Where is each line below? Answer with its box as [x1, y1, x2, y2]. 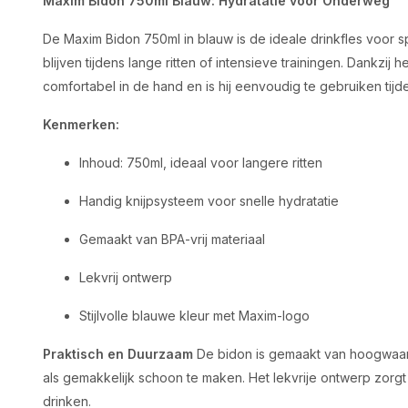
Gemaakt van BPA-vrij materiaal [79, 231, 265, 247]
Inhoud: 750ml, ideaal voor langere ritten [79, 155, 322, 170]
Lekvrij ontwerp [79, 270, 172, 285]
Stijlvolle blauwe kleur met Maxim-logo [79, 308, 310, 323]
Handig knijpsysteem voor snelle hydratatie [79, 193, 339, 209]
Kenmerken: [43, 117, 119, 132]
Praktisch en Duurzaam [43, 346, 193, 362]
